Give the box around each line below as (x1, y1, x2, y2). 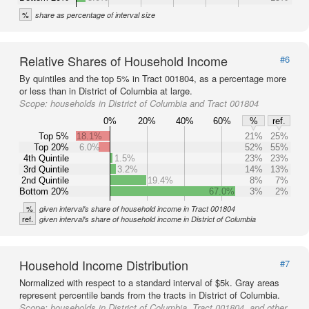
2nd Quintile (21, 175, 69, 186)
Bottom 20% (19, 186, 69, 197)
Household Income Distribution (19, 256, 188, 274)
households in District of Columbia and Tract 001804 (50, 97, 259, 110)
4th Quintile (23, 152, 69, 163)
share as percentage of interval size (35, 10, 155, 20)
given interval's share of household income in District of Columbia (39, 214, 256, 224)
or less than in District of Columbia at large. (19, 84, 192, 97)
